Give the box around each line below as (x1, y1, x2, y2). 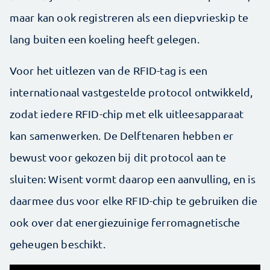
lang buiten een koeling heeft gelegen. (10, 32, 199, 45)
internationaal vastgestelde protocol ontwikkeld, (10, 85, 253, 98)
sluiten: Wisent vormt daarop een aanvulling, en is (10, 172, 256, 185)
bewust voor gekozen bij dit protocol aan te (10, 150, 227, 163)
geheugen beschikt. (10, 237, 105, 250)
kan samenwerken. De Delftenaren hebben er (10, 128, 234, 142)
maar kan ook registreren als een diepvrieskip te (10, 10, 249, 24)
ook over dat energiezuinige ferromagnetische (10, 215, 240, 228)
